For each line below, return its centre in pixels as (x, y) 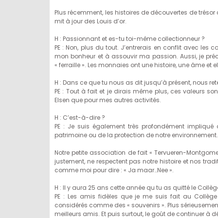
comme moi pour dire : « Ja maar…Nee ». (114, 170)
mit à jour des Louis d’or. (91, 21)
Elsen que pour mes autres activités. (108, 100)
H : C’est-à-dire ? (80, 118)
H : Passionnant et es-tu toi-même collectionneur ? (130, 39)
